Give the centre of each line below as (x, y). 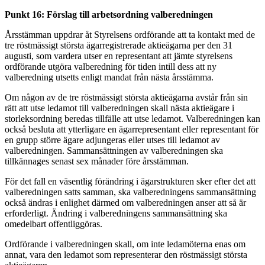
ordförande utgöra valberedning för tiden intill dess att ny (111, 66)
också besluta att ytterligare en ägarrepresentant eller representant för (132, 129)
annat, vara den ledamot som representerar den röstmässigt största (126, 254)
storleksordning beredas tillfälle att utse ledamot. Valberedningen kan (132, 118)
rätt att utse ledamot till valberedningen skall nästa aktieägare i (119, 108)
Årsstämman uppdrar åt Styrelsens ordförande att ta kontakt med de (130, 34)
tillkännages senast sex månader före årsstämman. (97, 161)
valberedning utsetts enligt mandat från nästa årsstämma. (109, 77)
